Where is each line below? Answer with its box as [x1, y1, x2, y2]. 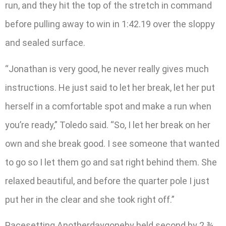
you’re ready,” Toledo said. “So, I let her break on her [5, 119, 210, 130]
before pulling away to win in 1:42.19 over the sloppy [5, 19, 215, 30]
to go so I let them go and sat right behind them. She [5, 156, 217, 167]
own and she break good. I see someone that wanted [5, 138, 219, 149]
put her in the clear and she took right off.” [5, 194, 175, 205]
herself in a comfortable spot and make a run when [5, 100, 211, 111]
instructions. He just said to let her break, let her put [5, 82, 215, 93]
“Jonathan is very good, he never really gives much [5, 63, 209, 74]
